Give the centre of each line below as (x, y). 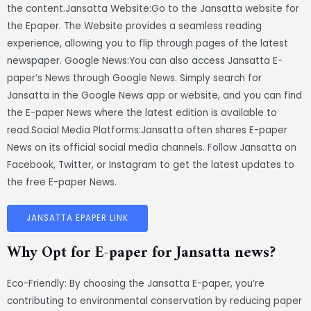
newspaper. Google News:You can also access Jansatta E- (145, 61)
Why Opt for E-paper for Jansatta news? (141, 253)
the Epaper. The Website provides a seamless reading (134, 26)
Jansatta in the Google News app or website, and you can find (154, 96)
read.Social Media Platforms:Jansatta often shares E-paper (147, 131)
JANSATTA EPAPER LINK (77, 218)
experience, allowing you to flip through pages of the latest (148, 44)
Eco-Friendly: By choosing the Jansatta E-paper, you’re (136, 284)
